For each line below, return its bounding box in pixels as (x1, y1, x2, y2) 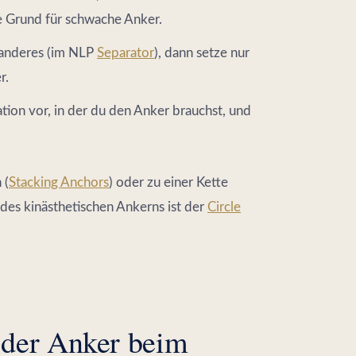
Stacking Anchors (9, 175, 109, 189)
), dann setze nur (154, 45, 250, 60)
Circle (207, 199, 241, 214)
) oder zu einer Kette (109, 175, 228, 189)
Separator (97, 45, 154, 60)
